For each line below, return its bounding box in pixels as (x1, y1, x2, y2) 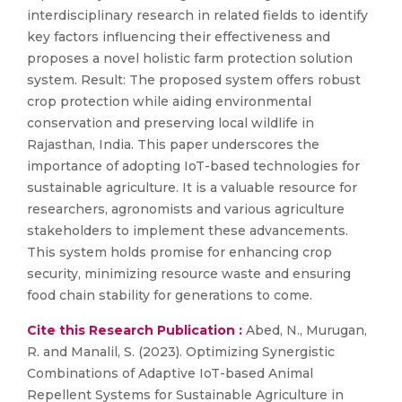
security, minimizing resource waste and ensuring (27, 266, 351, 282)
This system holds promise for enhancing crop (27, 244, 332, 260)
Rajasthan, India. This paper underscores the (27, 136, 319, 153)
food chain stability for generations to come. (27, 287, 312, 303)
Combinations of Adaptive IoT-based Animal (27, 365, 313, 381)
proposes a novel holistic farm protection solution (27, 50, 353, 66)
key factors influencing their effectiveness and (27, 29, 330, 45)
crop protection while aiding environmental (27, 93, 311, 109)
